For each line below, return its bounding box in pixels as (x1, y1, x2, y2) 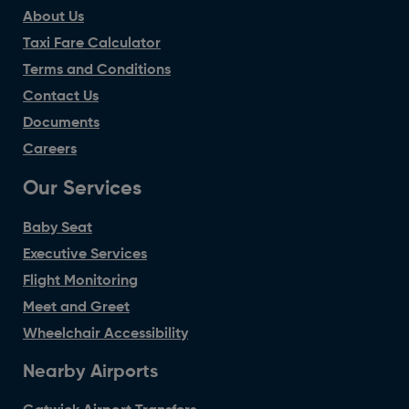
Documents (23, 116, 100, 131)
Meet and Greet (23, 300, 130, 316)
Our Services (23, 179, 142, 200)
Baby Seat (23, 221, 92, 236)
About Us (23, 10, 84, 26)
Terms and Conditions (23, 63, 171, 79)
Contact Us (23, 89, 99, 105)
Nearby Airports (23, 363, 158, 383)
